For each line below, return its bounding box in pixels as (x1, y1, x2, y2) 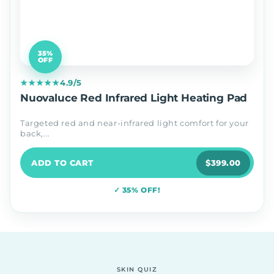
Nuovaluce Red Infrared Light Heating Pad (20, 92, 248, 105)
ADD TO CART (31, 157, 94, 168)
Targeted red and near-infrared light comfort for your (20, 118, 249, 128)
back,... (20, 128, 50, 139)
